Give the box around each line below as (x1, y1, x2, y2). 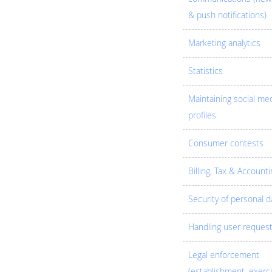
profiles (188, 110, 216, 121)
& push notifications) (188, 10, 267, 21)
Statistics (188, 66, 223, 77)
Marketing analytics (188, 38, 260, 49)
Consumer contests (188, 138, 263, 149)
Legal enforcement (188, 250, 259, 261)
